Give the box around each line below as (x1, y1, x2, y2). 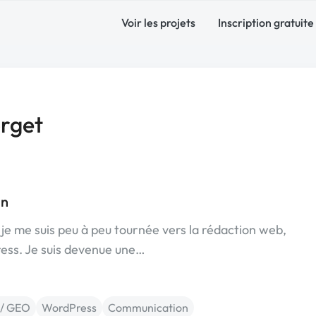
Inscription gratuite (218, 16, 314, 30)
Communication (108, 300, 188, 315)
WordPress (42, 300, 97, 315)
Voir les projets (121, 16, 195, 30)
